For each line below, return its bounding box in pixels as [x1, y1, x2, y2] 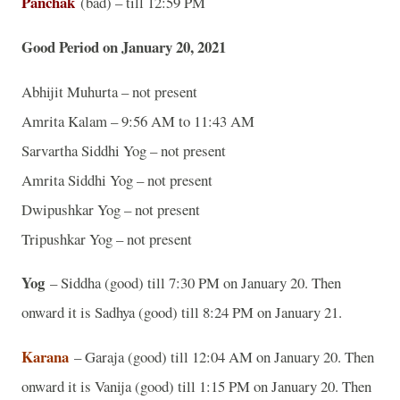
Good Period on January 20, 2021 [21, 35, 226, 58]
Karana [21, 346, 69, 369]
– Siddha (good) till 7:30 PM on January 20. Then [45, 272, 341, 294]
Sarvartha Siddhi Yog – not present [21, 139, 226, 161]
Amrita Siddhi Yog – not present [21, 169, 212, 190]
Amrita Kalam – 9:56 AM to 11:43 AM [21, 110, 254, 131]
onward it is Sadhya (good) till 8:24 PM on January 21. [21, 302, 347, 323]
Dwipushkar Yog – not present [21, 198, 200, 220]
